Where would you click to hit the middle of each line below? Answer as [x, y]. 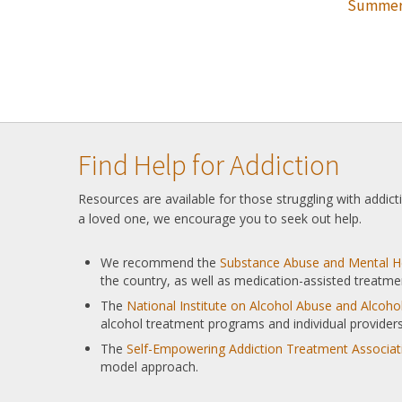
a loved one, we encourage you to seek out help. [222, 218]
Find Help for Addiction [209, 165]
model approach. [149, 366]
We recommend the [160, 262]
